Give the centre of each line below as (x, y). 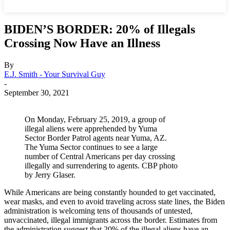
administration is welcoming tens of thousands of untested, (98, 210)
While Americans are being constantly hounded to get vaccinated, (110, 192)
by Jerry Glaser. (50, 175)
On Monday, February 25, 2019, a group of (95, 119)
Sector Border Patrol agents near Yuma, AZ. (96, 138)
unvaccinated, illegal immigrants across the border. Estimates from (111, 220)
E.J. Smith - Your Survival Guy (55, 74)
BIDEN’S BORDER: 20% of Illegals (100, 29)
